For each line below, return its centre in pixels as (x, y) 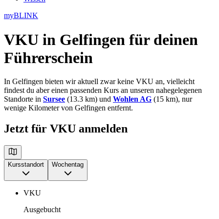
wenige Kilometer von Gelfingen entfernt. (68, 108)
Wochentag (68, 165)
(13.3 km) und (89, 99)
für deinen (162, 39)
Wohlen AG (132, 99)
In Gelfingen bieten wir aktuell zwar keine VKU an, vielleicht (99, 82)
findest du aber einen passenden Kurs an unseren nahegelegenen (103, 90)
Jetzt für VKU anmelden (66, 129)
